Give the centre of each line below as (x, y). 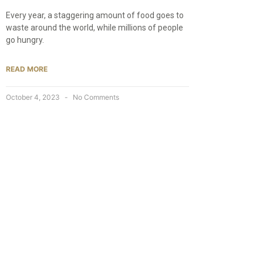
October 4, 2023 (34, 97)
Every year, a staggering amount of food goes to (95, 15)
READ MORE (27, 69)
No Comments (95, 97)
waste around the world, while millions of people (95, 27)
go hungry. (25, 40)
